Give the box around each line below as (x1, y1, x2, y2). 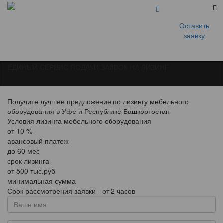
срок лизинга (7, 156, 49, 166)
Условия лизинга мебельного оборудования (7, 116, 151, 126)
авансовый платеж (7, 136, 68, 146)
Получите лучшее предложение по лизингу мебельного (7, 96, 189, 106)
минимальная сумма (7, 176, 76, 186)
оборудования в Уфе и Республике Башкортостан (7, 106, 170, 116)
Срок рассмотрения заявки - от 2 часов (7, 186, 135, 196)
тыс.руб (28, 166, 55, 176)
